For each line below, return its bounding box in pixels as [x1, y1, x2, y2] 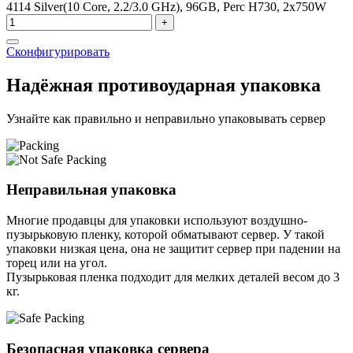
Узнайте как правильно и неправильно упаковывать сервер [6, 111, 325, 125]
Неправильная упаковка [6, 181, 176, 199]
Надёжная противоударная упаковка [6, 74, 321, 95]
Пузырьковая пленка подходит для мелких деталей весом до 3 [6, 269, 340, 284]
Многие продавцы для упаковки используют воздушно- [6, 213, 307, 227]
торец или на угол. [6, 255, 107, 269]
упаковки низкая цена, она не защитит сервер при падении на [6, 241, 340, 255]
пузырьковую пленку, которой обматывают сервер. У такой [6, 227, 325, 241]
